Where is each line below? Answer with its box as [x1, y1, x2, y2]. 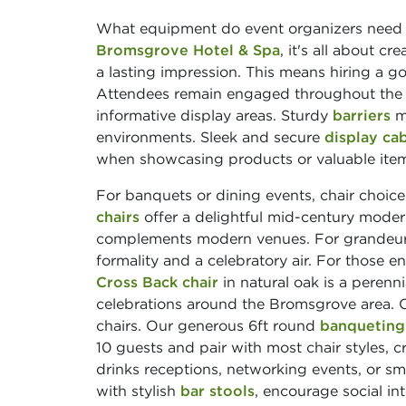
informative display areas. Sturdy [96, 105, 333, 124]
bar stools [180, 381, 255, 400]
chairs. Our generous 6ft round [96, 315, 320, 334]
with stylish [96, 381, 180, 400]
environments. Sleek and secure [96, 127, 324, 146]
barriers [333, 105, 391, 124]
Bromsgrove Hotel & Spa [96, 40, 280, 59]
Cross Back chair [96, 272, 218, 291]
